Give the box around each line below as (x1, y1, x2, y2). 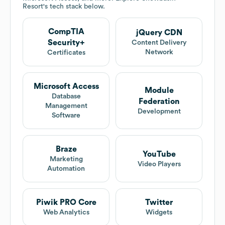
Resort (23, 3, 43, 11)
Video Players (137, 160, 181, 168)
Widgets (146, 209, 172, 216)
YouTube (142, 150, 176, 158)
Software (52, 112, 80, 120)
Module (144, 86, 174, 95)
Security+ (47, 39, 85, 47)
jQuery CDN (136, 28, 182, 37)
